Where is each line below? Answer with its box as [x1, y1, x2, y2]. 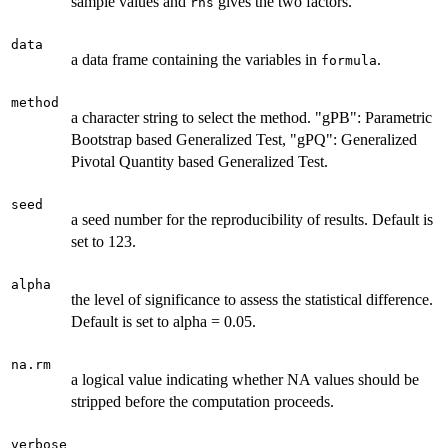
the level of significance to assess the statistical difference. [71, 290, 433, 308]
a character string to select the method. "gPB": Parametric [71, 108, 432, 126]
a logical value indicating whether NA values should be [71, 370, 419, 388]
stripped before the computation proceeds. [71, 392, 334, 410]
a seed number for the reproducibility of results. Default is [71, 210, 433, 228]
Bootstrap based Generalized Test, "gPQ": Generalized [71, 130, 417, 148]
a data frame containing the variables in [71, 50, 321, 68]
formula [321, 52, 377, 68]
